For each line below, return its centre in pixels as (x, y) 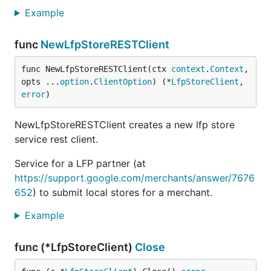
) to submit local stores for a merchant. (122, 192)
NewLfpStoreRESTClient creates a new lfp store (125, 125)
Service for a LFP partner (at (80, 163)
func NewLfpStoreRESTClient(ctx (96, 69)
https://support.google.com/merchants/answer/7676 (135, 178)
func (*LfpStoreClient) (75, 247)
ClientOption (123, 82)
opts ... (41, 82)
